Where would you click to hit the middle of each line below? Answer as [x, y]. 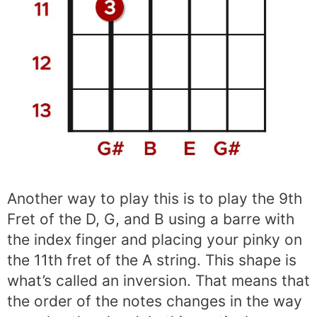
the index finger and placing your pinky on [155, 240]
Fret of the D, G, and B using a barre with [151, 219]
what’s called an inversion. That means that [158, 281]
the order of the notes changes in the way [155, 301]
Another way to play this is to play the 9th [155, 199]
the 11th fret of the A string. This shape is [152, 260]
